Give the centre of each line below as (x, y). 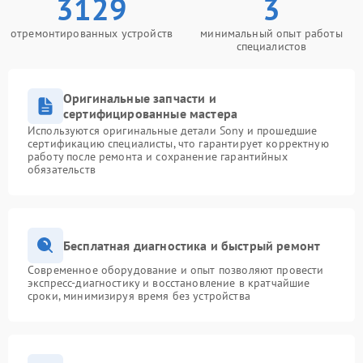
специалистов (271, 46)
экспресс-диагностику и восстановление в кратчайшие (169, 283)
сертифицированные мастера (151, 113)
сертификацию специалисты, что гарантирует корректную (178, 143)
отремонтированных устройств (92, 33)
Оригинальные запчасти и (140, 98)
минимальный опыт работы (271, 33)
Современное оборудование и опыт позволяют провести (176, 270)
